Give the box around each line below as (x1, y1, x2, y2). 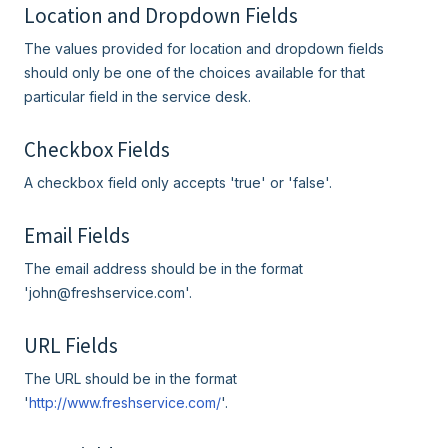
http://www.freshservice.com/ (29, 394, 221, 411)
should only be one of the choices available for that (24, 64, 365, 81)
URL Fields (24, 332, 118, 359)
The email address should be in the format (24, 260, 303, 277)
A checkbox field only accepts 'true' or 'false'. (24, 174, 332, 191)
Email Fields (24, 222, 130, 249)
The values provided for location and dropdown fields (24, 40, 384, 57)
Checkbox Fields (24, 136, 170, 163)
